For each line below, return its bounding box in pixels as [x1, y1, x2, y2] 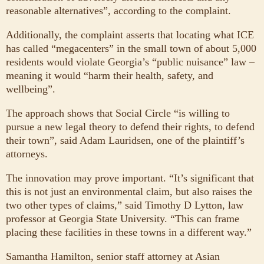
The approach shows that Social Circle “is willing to [6, 107, 230, 120]
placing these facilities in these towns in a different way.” [6, 226, 252, 239]
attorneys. [6, 148, 48, 160]
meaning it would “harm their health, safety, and [6, 70, 213, 82]
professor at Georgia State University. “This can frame [6, 213, 239, 225]
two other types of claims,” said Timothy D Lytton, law [6, 199, 243, 212]
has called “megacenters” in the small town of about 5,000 [6, 42, 256, 55]
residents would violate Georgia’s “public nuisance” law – [6, 56, 255, 68]
